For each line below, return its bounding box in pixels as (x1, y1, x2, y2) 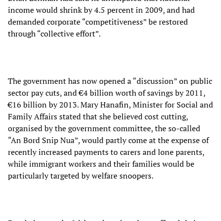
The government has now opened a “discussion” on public (8, 75, 212, 87)
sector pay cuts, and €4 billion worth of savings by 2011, (8, 87, 205, 99)
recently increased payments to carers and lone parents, (8, 147, 204, 158)
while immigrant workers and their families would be (8, 158, 194, 170)
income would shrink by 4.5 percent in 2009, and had (8, 4, 195, 16)
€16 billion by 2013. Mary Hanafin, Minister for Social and (8, 99, 213, 110)
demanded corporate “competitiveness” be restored (8, 16, 188, 28)
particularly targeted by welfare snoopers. (8, 170, 153, 182)
